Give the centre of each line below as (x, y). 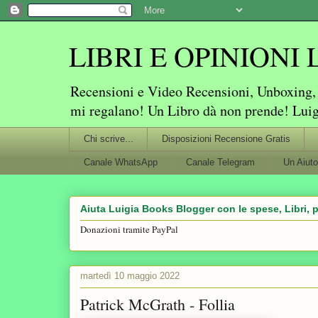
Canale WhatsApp (120, 163)
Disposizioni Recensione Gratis (226, 138)
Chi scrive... (108, 138)
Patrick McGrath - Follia (158, 304)
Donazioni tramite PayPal (129, 230)
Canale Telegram (220, 163)
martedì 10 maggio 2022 (130, 276)
